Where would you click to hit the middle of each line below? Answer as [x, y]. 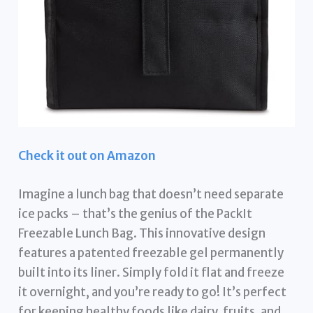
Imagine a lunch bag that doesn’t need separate [151, 195]
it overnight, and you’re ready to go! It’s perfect [153, 292]
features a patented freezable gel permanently [151, 253]
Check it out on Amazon [87, 155]
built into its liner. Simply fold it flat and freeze [152, 273]
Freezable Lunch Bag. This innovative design [142, 234]
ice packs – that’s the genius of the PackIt [136, 214]
